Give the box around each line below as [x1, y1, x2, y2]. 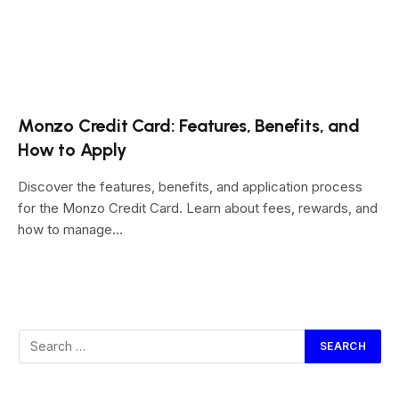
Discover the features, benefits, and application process [18, 177, 362, 195]
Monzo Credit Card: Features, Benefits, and [18, 114, 360, 136]
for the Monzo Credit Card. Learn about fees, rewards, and [18, 199, 378, 216]
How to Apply [18, 138, 126, 160]
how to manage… [18, 220, 123, 238]
